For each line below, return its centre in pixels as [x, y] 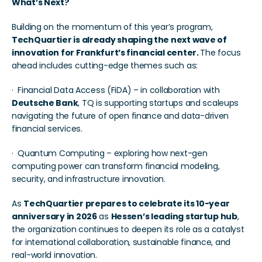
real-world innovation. [54, 255]
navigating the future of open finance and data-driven [120, 116]
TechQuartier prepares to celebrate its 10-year [127, 203]
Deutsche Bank [45, 103]
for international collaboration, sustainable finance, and [121, 242]
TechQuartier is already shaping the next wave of [119, 39]
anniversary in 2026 [54, 216]
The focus [220, 52]
